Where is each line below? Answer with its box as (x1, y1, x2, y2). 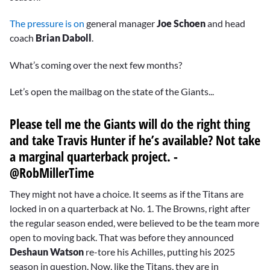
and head (206, 17, 245, 30)
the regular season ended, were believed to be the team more (10, 216, 259, 228)
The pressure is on (10, 17, 84, 30)
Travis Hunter (54, 130, 125, 149)
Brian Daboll (36, 32, 92, 44)
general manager (84, 17, 157, 30)
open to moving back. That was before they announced (10, 231, 234, 243)
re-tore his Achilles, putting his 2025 (84, 245, 235, 257)
